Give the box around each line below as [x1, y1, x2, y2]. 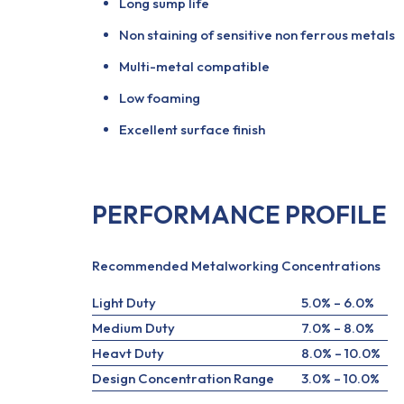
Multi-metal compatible [119, 58, 270, 75]
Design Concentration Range [92, 370, 274, 387]
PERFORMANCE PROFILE [92, 198, 387, 230]
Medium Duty [92, 319, 175, 336]
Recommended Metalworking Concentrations [92, 257, 381, 274]
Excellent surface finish [119, 121, 265, 138]
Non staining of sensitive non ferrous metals [119, 26, 395, 43]
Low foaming [119, 89, 200, 106]
